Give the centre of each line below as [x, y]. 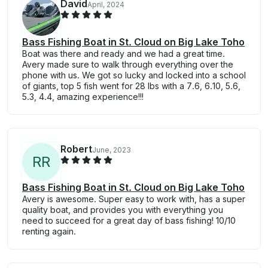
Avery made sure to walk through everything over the [128, 64]
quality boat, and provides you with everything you [123, 209]
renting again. [49, 231]
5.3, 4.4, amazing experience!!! [83, 96]
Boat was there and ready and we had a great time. [124, 53]
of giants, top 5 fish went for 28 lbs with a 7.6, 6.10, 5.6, [131, 86]
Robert [76, 149]
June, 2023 [112, 150]
